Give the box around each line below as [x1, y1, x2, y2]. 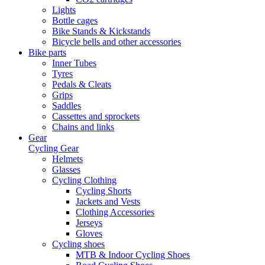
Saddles [52, 101, 81, 111]
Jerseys [76, 218, 102, 228]
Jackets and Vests [76, 196, 140, 206]
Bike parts [28, 47, 66, 57]
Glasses [52, 164, 80, 174]
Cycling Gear [28, 143, 79, 153]
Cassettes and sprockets [52, 111, 140, 121]
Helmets [52, 154, 83, 164]
